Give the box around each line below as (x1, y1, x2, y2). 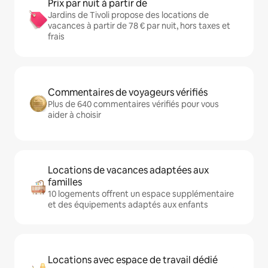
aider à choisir (48, 109, 101, 121)
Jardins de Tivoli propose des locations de (48, 10, 209, 21)
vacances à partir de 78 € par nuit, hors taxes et (48, 20, 230, 32)
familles (48, 176, 82, 189)
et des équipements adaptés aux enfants (48, 199, 208, 211)
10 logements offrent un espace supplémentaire (48, 188, 234, 200)
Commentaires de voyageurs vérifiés (48, 86, 208, 99)
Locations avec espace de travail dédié (48, 254, 218, 267)
